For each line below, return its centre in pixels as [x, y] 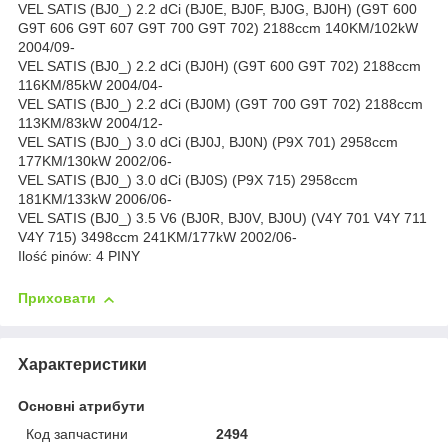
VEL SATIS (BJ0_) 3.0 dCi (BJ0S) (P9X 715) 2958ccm [188, 180]
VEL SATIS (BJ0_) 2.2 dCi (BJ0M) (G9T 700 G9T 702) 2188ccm [220, 104]
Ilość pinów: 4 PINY [79, 256]
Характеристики [82, 364]
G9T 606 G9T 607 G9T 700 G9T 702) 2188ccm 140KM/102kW [218, 28]
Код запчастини [77, 433]
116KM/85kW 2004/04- [90, 85]
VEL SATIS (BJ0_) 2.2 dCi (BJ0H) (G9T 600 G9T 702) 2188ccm [219, 66]
